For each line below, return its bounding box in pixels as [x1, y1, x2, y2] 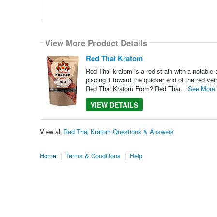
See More [187, 84, 215, 93]
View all [39, 126, 63, 136]
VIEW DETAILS [90, 100, 138, 110]
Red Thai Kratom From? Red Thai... [85, 84, 188, 93]
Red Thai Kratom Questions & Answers [63, 126, 174, 136]
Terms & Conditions [65, 151, 121, 160]
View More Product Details [45, 36, 147, 48]
